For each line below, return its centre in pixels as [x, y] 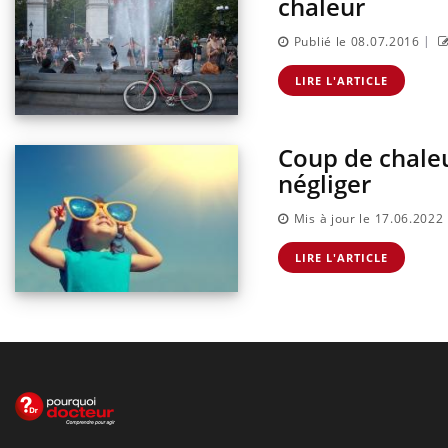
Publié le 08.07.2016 [356, 42]
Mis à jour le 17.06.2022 [368, 219]
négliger [324, 183]
